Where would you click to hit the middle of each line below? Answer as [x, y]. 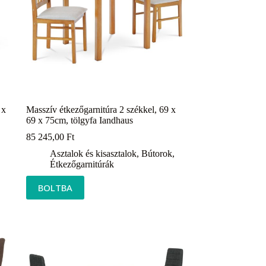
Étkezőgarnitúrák [82, 164]
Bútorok [156, 153]
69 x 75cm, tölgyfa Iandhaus [79, 120]
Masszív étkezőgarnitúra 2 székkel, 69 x [101, 109]
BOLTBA [55, 187]
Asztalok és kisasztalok [93, 153]
